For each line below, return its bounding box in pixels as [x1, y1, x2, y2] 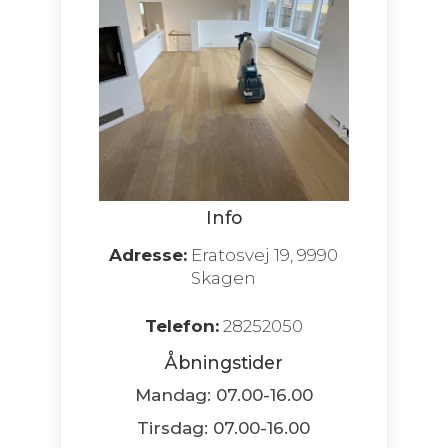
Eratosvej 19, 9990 [187, 244, 339, 265]
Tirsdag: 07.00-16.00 [137, 417, 311, 438]
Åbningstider [164, 351, 283, 373]
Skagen [191, 267, 257, 288]
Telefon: [144, 315, 219, 336]
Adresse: [109, 244, 188, 265]
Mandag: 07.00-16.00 [134, 384, 313, 405]
